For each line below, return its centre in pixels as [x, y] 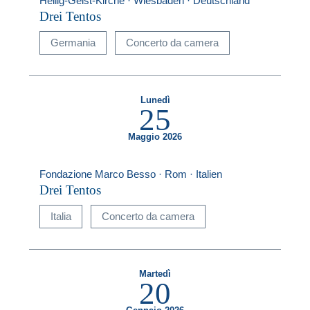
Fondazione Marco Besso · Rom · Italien [131, 174]
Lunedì [155, 101]
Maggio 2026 [155, 137]
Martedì [155, 274]
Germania [73, 43]
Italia [61, 217]
